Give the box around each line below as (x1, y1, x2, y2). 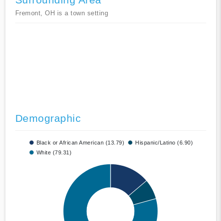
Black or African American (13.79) (36, 140, 124, 146)
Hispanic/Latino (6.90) (135, 140, 193, 146)
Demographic (15, 112, 81, 124)
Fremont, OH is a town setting (15, 9, 108, 17)
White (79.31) (36, 149, 72, 156)
